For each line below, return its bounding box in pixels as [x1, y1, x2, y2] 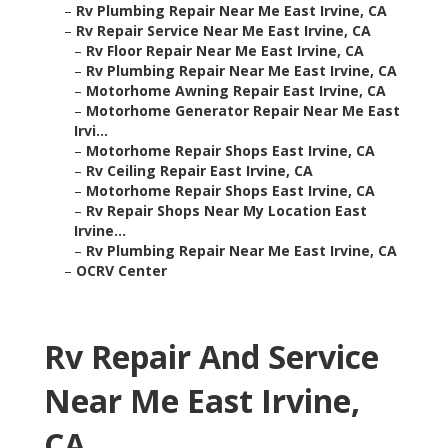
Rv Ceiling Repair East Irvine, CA [86, 161, 313, 181]
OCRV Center [76, 261, 167, 281]
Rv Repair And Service [44, 335, 379, 379]
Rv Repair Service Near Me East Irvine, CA [76, 21, 371, 41]
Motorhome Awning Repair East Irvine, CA [86, 81, 386, 101]
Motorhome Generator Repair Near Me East [86, 101, 400, 121]
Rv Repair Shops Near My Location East [86, 201, 367, 221]
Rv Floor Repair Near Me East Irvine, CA [86, 41, 364, 61]
